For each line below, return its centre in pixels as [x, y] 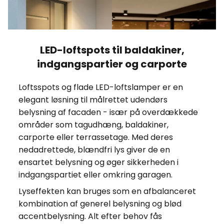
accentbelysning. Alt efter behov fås [90, 216]
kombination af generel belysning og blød [100, 204]
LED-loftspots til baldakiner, [112, 50]
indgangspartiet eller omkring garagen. [95, 175]
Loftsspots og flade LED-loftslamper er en [100, 87]
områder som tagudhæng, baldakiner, [93, 125]
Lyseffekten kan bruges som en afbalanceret [107, 191]
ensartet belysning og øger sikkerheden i [98, 162]
